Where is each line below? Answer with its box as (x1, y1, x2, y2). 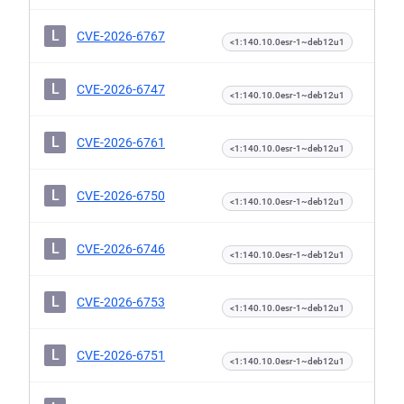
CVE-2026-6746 (77, 242, 165, 256)
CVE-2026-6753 (77, 295, 165, 309)
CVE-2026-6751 (77, 348, 165, 363)
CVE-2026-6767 (77, 29, 165, 43)
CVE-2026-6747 (77, 82, 165, 96)
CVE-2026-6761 (77, 135, 165, 150)
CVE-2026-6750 (77, 188, 165, 203)
